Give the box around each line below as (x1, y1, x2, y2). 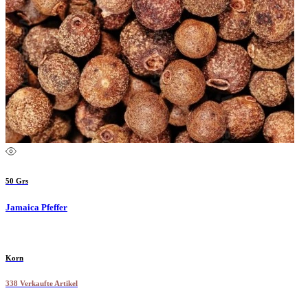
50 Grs (5, 176, 28, 185)
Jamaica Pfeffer (5, 201, 67, 212)
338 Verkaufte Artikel (5, 278, 78, 287)
